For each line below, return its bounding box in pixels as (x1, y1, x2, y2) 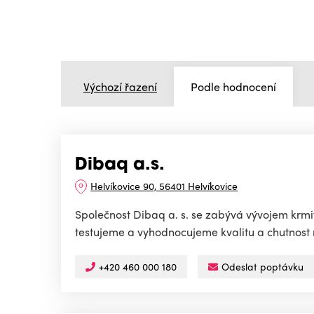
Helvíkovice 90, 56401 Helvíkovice (90, 179, 238, 193)
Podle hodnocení (191, 78, 276, 95)
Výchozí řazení (83, 78, 157, 95)
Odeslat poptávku (221, 259, 303, 274)
